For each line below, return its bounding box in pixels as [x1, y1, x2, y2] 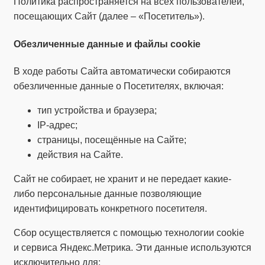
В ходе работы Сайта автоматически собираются [14, 66, 231, 76]
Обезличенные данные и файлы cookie [14, 38, 201, 49]
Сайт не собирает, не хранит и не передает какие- [14, 173, 231, 184]
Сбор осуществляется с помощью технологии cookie [14, 227, 244, 238]
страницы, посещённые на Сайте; [37, 134, 186, 145]
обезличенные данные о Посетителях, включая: [14, 80, 224, 91]
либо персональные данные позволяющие [14, 188, 202, 199]
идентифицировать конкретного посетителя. [14, 203, 207, 214]
